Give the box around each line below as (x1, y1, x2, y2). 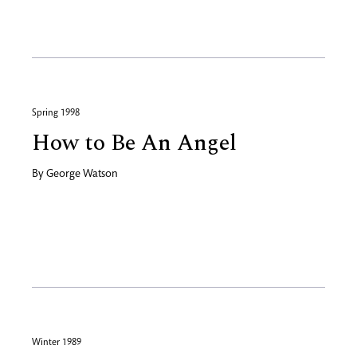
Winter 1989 (32, 338, 81, 347)
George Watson (46, 169, 118, 180)
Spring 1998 (32, 108, 80, 118)
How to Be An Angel (32, 126, 237, 160)
